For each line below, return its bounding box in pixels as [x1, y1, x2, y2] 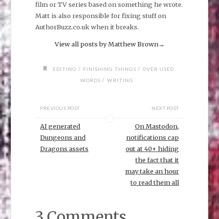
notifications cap [126, 133, 179, 142]
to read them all [130, 178, 179, 187]
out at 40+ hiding [125, 145, 179, 153]
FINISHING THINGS [83, 66, 136, 72]
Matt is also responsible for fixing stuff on [35, 11, 166, 20]
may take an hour [125, 167, 179, 175]
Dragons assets [40, 145, 89, 153]
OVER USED [142, 66, 174, 72]
